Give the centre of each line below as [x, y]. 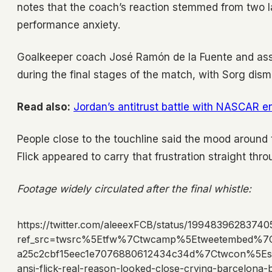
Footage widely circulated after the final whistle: [134, 189]
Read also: [44, 107]
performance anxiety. [69, 25]
